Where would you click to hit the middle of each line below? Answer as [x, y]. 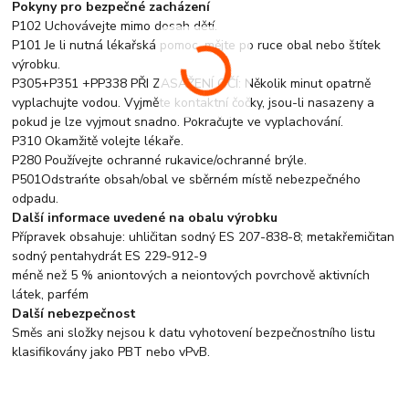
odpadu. [36, 199]
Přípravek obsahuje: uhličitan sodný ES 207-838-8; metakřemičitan [204, 237]
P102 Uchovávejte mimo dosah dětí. [115, 26]
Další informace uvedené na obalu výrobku [145, 218]
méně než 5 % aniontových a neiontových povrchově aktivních [191, 276]
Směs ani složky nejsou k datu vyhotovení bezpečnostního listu [194, 333]
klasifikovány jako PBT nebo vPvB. [111, 352]
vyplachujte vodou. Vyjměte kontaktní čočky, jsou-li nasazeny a [194, 103]
